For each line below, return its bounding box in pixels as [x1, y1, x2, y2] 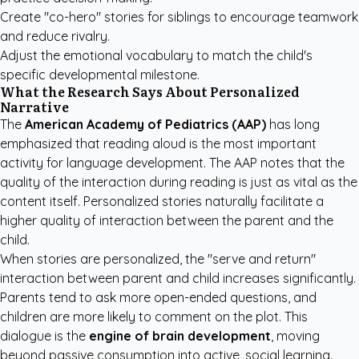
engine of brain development [89, 328, 271, 344]
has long [266, 116, 320, 132]
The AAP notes [209, 155, 294, 171]
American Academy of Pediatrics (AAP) [25, 116, 266, 132]
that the [294, 155, 345, 171]
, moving [271, 328, 320, 344]
